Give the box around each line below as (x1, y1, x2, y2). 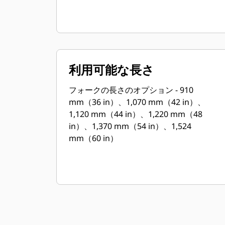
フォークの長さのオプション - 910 (69, 84, 193, 95)
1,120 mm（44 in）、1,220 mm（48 (69, 108, 202, 120)
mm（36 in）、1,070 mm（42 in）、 (69, 96, 205, 107)
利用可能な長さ (69, 61, 154, 78)
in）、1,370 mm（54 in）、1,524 (69, 121, 191, 132)
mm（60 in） (69, 133, 118, 144)
